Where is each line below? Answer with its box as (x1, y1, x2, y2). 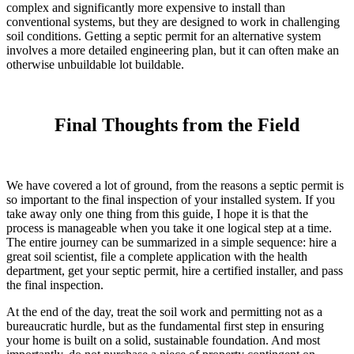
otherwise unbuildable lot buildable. (6, 58, 184, 72)
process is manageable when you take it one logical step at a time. (6, 221, 332, 235)
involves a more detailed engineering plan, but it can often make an (6, 43, 339, 58)
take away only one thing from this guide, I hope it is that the (6, 207, 308, 221)
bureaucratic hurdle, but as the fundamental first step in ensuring (6, 319, 324, 333)
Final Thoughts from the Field (55, 115, 299, 136)
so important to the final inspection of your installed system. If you (6, 193, 335, 207)
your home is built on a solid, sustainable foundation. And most (6, 333, 320, 348)
